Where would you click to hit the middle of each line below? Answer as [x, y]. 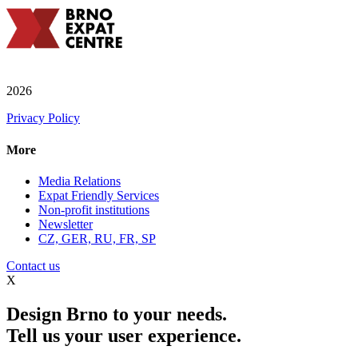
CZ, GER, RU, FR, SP [97, 239]
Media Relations [80, 181]
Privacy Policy [43, 118]
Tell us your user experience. [124, 335]
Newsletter [66, 224]
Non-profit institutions [94, 210]
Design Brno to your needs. [117, 314]
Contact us [33, 266]
